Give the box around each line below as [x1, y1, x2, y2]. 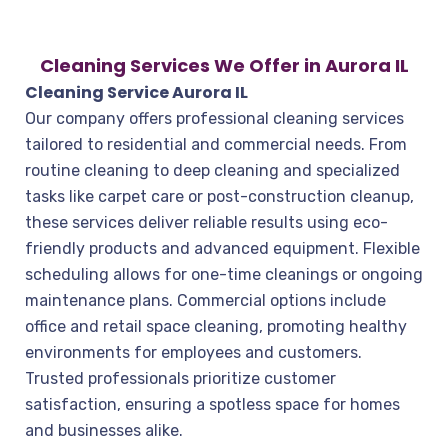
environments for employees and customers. [25, 343, 362, 362]
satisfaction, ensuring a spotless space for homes [25, 395, 400, 414]
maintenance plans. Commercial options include [25, 291, 386, 310]
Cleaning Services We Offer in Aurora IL [39, 53, 409, 78]
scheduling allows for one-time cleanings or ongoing [25, 265, 423, 284]
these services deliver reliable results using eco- [25, 213, 388, 232]
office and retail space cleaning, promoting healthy [25, 317, 407, 336]
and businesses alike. [25, 421, 183, 440]
